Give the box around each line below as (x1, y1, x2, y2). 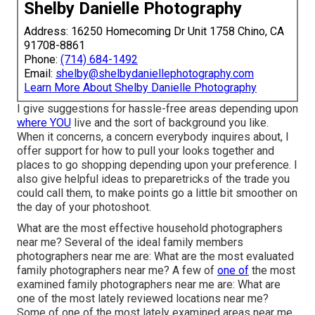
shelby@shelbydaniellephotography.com (56, 67, 254, 81)
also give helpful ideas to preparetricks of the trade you (17, 172, 290, 186)
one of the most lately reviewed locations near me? (17, 292, 269, 306)
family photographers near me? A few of (17, 264, 217, 278)
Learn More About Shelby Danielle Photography (24, 81, 257, 95)
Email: (24, 67, 56, 81)
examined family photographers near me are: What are (17, 278, 281, 292)
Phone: (24, 53, 60, 67)
